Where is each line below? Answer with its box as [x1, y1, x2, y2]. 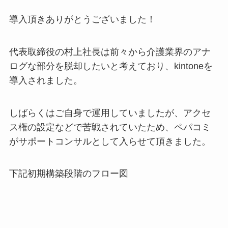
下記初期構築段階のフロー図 [9, 168, 128, 179]
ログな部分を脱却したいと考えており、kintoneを [9, 61, 213, 71]
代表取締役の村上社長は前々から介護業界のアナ [9, 46, 211, 57]
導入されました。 [9, 75, 82, 85]
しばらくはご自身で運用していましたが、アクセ [9, 107, 211, 118]
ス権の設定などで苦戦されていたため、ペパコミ [9, 122, 211, 132]
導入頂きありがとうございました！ [9, 14, 156, 24]
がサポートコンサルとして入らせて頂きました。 [9, 136, 211, 147]
